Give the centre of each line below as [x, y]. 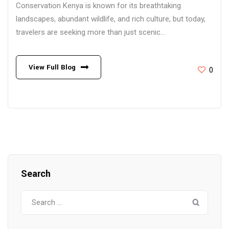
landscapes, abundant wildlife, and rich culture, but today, [111, 19]
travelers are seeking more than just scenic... [90, 32]
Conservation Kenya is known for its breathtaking [98, 6]
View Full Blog [52, 67]
